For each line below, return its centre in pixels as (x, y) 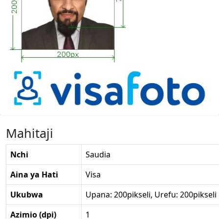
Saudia (98, 154)
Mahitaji (30, 133)
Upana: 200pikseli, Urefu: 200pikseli (151, 194)
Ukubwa (27, 194)
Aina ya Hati (34, 174)
